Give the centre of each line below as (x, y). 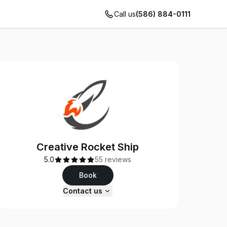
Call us (125, 14)
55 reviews (113, 159)
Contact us (83, 191)
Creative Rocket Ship (88, 147)
